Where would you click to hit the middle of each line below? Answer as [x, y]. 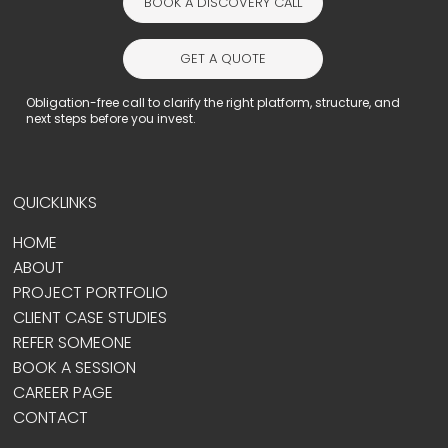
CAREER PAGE [63, 393]
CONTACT [51, 418]
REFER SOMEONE [73, 343]
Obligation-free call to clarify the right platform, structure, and [213, 102]
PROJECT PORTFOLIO [91, 293]
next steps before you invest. [111, 118]
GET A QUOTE [223, 58]
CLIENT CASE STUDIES [90, 318]
